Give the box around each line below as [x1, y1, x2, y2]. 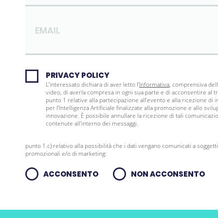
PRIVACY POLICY [46, 70, 109, 80]
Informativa [139, 80, 169, 89]
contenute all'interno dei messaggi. [46, 119, 138, 127]
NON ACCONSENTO [131, 169, 205, 179]
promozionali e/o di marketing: [25, 149, 107, 158]
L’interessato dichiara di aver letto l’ [46, 80, 139, 89]
